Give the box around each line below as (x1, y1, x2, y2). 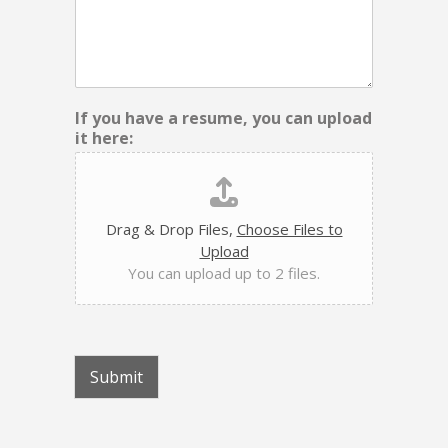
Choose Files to (236, 219, 343, 240)
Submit (90, 366, 143, 389)
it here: (75, 127, 133, 150)
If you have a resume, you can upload (75, 107, 372, 130)
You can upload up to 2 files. (128, 263, 320, 284)
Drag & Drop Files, (105, 219, 237, 240)
